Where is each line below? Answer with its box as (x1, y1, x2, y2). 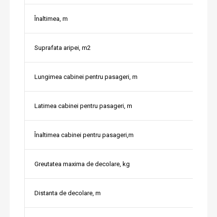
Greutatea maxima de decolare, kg (34, 160, 130, 168)
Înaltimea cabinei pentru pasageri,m (34, 131, 134, 139)
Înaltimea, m (34, 15, 68, 23)
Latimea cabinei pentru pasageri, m (34, 102, 132, 110)
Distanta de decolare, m (34, 189, 101, 197)
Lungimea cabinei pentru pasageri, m (34, 73, 138, 81)
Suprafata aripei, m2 (34, 44, 91, 52)
